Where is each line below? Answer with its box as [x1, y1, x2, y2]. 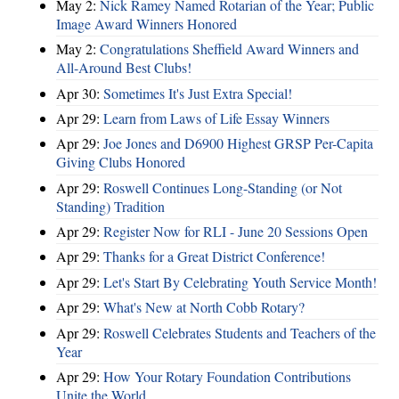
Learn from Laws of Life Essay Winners [103, 108, 330, 127]
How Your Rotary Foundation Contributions [103, 366, 351, 386]
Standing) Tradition [56, 196, 165, 216]
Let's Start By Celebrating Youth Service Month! [103, 272, 377, 291]
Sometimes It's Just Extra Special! [103, 83, 292, 102]
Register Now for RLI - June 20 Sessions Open [103, 222, 368, 241]
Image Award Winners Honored [56, 13, 237, 33]
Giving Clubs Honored [56, 152, 185, 172]
